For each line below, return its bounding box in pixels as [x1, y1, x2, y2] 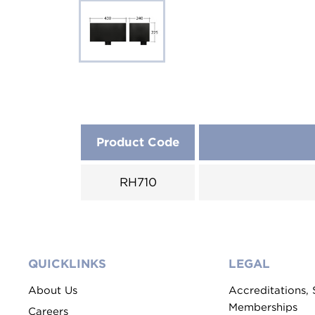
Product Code [96, 135, 179, 149]
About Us [28, 284, 77, 297]
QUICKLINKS [28, 257, 106, 271]
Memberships [229, 301, 297, 314]
